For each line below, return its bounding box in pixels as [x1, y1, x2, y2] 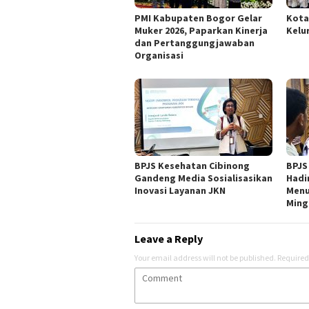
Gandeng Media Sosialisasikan [134, 172, 272, 185]
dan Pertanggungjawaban [134, 37, 255, 50]
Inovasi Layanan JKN [134, 184, 226, 197]
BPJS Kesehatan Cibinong [134, 159, 250, 172]
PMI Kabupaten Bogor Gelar [134, 12, 262, 25]
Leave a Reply [134, 232, 203, 246]
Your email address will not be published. [134, 252, 276, 263]
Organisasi [134, 49, 183, 62]
